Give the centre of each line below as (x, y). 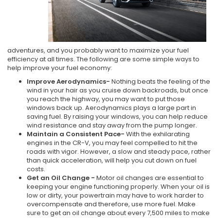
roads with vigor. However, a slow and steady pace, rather (119, 151)
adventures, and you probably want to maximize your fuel (98, 50)
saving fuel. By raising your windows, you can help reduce (117, 116)
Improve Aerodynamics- (69, 81)
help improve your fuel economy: (60, 68)
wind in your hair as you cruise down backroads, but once (118, 90)
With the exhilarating (158, 134)
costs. (36, 169)
